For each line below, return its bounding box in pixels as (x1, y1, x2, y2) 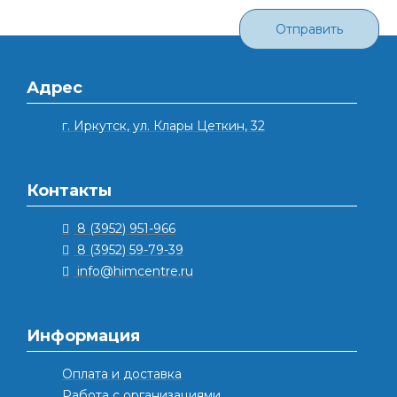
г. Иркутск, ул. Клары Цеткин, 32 (62, 118, 265, 134)
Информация (27, 326, 140, 346)
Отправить (276, 21, 343, 37)
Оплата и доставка (62, 366, 182, 382)
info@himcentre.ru (77, 263, 193, 279)
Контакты (27, 181, 112, 200)
